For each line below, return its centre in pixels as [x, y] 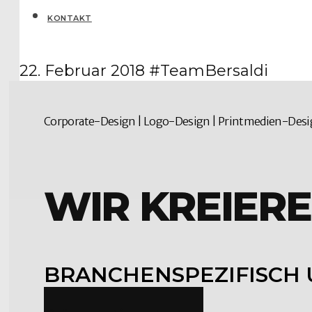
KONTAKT [70, 18]
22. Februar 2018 [82, 71]
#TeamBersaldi [209, 71]
